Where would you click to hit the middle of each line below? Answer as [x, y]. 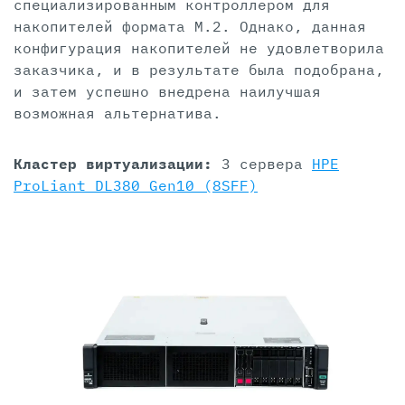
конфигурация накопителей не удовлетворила [199, 47]
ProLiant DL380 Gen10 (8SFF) [136, 185]
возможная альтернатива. [122, 113]
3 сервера [267, 163]
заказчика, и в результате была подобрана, [199, 69]
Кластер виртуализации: [118, 163]
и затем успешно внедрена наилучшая [167, 91]
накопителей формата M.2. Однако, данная [190, 26]
